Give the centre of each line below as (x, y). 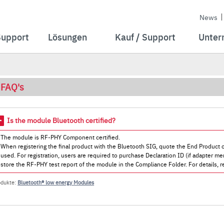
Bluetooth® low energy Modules (56, 182)
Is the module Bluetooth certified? (61, 120)
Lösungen (67, 37)
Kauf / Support (145, 37)
